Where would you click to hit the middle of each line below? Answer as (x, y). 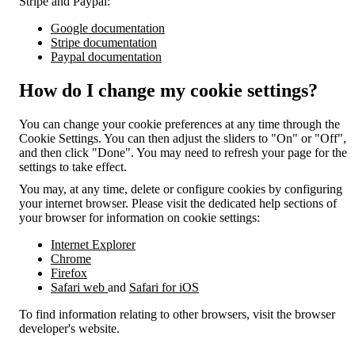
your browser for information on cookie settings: (139, 217)
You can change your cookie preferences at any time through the (179, 124)
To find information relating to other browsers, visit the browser (177, 314)
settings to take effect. (73, 166)
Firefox (69, 273)
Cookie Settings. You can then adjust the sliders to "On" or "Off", (183, 138)
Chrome (71, 258)
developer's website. (69, 328)
